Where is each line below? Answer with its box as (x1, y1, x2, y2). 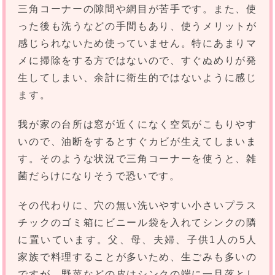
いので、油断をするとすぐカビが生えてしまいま (18, 136, 257, 147)
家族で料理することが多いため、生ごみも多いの (18, 252, 257, 263)
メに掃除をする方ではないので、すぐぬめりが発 (18, 55, 257, 66)
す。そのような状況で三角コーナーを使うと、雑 (18, 153, 257, 165)
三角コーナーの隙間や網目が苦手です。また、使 (18, 4, 257, 15)
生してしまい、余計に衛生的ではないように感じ (18, 72, 257, 83)
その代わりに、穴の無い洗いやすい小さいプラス (18, 200, 257, 211)
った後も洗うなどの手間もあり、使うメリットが (18, 21, 257, 32)
